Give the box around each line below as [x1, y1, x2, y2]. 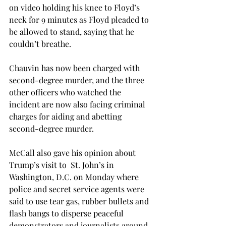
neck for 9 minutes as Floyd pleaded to [9, 14, 151, 25]
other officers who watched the [9, 87, 123, 97]
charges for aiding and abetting [9, 111, 124, 122]
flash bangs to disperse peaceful [9, 208, 126, 218]
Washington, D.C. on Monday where [9, 172, 141, 182]
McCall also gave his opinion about [9, 147, 138, 158]
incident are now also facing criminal [9, 99, 147, 109]
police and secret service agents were [9, 184, 146, 194]
